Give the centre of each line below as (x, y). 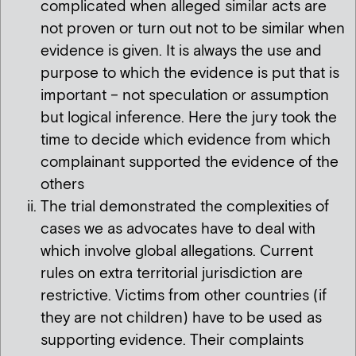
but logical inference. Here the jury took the (189, 118)
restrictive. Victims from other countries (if (184, 296)
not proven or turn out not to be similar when (193, 29)
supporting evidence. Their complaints (172, 340)
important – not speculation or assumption (185, 95)
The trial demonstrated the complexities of (185, 207)
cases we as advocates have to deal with (178, 229)
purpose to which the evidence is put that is (190, 73)
